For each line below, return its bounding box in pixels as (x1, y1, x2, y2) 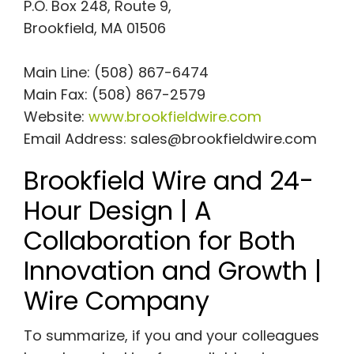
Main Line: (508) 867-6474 (23, 62, 209, 82)
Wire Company (23, 282, 209, 318)
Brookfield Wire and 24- (23, 162, 314, 198)
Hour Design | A (23, 192, 212, 228)
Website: (23, 106, 88, 126)
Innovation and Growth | (23, 252, 322, 288)
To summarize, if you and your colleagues (23, 326, 319, 346)
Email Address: (23, 128, 130, 149)
